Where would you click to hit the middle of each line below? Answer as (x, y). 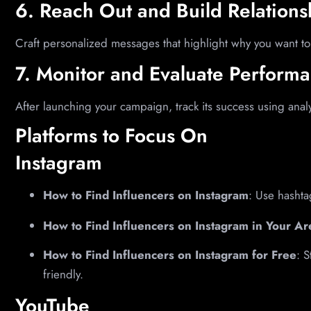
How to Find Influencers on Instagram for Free (170, 255)
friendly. (63, 275)
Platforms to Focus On (111, 136)
